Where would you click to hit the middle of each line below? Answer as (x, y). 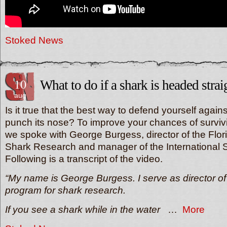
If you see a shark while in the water (83, 210)
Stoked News (34, 40)
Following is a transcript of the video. (84, 159)
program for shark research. (65, 190)
